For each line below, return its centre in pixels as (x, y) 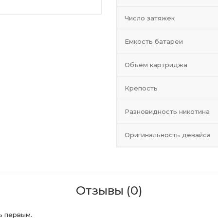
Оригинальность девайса (168, 135)
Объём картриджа (156, 65)
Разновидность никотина (167, 111)
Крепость (141, 88)
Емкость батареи (154, 41)
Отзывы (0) (109, 190)
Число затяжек (150, 18)
